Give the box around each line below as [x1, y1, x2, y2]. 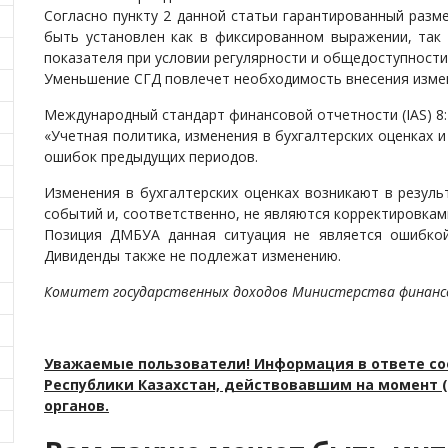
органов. [44, 396, 109, 415]
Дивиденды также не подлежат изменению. [44, 246, 341, 265]
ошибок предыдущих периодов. [44, 147, 258, 166]
